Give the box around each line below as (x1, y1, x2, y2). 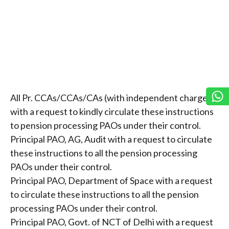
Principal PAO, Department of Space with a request (10, 174, 213, 186)
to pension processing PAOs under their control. (10, 119, 201, 131)
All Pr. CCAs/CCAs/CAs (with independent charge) (10, 91, 211, 103)
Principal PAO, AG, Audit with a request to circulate (10, 133, 212, 145)
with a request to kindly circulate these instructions (10, 105, 214, 117)
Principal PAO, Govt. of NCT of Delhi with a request (10, 216, 213, 227)
